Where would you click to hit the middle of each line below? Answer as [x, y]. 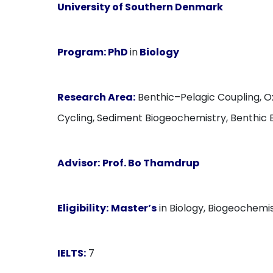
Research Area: [97, 97]
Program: [82, 52]
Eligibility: [83, 208]
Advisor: [79, 163]
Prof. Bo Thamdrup [151, 163]
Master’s [134, 208]
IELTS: [72, 253]
